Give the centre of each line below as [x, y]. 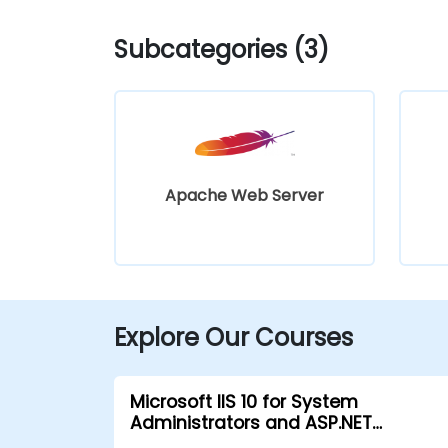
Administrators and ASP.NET [251, 422]
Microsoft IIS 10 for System [244, 401]
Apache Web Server [244, 195]
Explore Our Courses [233, 337]
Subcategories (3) [221, 49]
